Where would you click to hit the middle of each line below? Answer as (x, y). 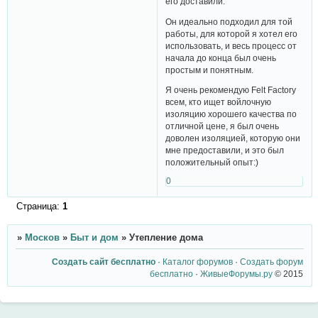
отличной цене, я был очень (223, 126)
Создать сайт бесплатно (104, 261)
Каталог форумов (198, 261)
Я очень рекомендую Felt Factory (231, 90)
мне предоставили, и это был (225, 150)
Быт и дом (94, 238)
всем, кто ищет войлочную (219, 102)
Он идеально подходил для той (229, 21)
